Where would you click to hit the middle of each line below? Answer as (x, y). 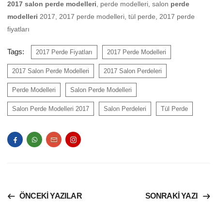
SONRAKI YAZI (171, 196)
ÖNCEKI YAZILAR (51, 196)
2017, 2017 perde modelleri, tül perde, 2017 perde (116, 17)
